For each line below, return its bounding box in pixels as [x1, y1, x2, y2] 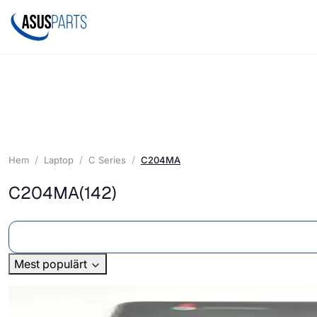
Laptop [44, 154, 74, 166]
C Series [88, 154, 126, 166]
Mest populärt [14, 257, 90, 272]
